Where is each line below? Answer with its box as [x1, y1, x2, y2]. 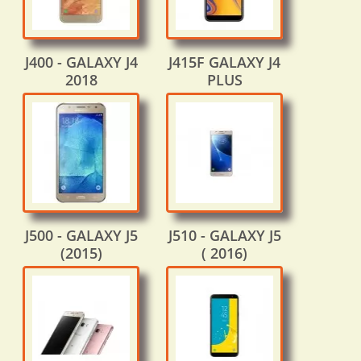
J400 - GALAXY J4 [24, 52, 138, 73]
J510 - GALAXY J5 [168, 226, 281, 246]
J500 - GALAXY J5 [24, 226, 138, 246]
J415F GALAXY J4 [168, 52, 280, 73]
